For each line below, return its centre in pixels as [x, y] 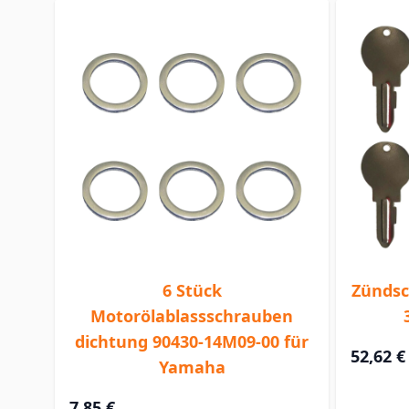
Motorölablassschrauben [192, 316]
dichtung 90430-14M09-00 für [192, 341]
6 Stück [192, 290]
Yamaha [192, 367]
